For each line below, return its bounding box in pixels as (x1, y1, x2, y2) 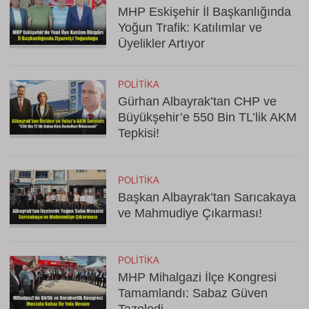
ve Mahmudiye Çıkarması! (118, 206, 262, 220)
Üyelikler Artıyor (118, 37, 205, 50)
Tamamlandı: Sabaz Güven (118, 286, 268, 300)
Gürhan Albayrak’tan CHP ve (118, 94, 277, 108)
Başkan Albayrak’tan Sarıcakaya (118, 190, 296, 204)
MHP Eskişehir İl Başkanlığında (118, 5, 291, 19)
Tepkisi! (118, 126, 159, 140)
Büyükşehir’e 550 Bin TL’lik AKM (118, 110, 297, 124)
